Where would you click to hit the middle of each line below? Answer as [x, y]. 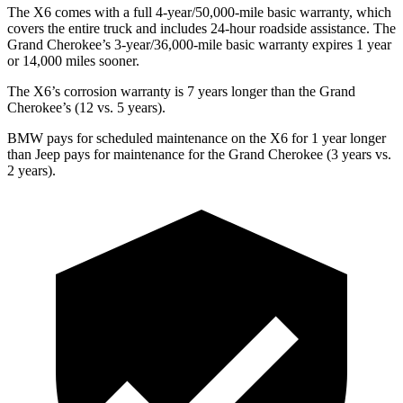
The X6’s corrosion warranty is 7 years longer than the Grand [181, 91]
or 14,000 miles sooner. [73, 60]
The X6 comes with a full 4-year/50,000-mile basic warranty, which [199, 12]
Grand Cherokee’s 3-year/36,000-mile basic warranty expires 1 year [199, 44]
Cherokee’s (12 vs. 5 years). [86, 107]
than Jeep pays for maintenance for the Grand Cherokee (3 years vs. [199, 154]
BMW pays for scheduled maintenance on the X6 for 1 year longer [197, 138]
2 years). [31, 170]
